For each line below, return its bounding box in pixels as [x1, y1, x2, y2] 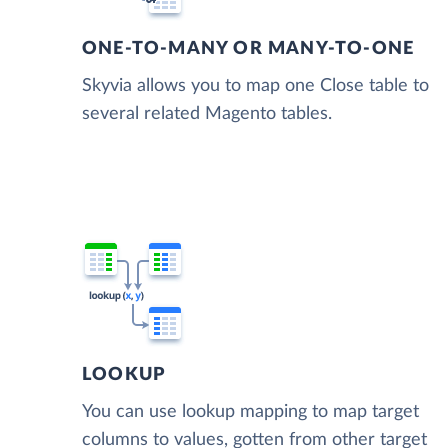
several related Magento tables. [82, 105, 332, 124]
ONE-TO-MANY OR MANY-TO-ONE [82, 40, 415, 59]
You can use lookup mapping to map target [82, 403, 419, 422]
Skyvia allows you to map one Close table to [82, 77, 429, 96]
